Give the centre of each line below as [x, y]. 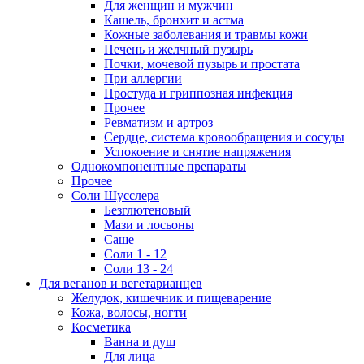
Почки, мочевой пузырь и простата [202, 64]
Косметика [101, 327]
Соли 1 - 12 [135, 254]
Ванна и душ [140, 342]
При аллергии [143, 79]
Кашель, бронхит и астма [174, 20]
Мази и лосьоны [149, 225]
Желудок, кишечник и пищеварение [171, 298]
